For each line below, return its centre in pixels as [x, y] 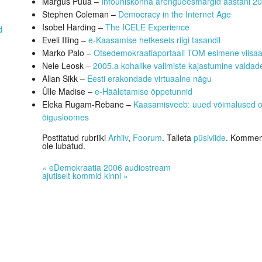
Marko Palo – [68, 52]
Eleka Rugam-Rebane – [88, 104]
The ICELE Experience [148, 27]
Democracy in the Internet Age [175, 14]
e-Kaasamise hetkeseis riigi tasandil [155, 39]
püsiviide [210, 137]
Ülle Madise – [69, 91]
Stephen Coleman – [80, 14]
